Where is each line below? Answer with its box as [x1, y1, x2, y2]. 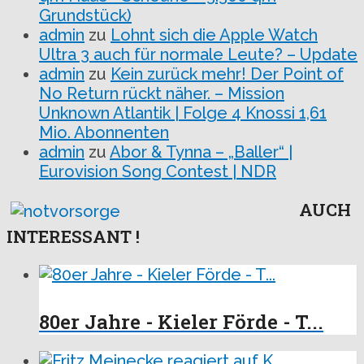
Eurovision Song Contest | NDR [39, 162, 276, 181]
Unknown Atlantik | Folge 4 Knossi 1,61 [39, 103, 327, 123]
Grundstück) [39, 6, 132, 25]
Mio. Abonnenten [39, 123, 169, 142]
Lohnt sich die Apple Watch [110, 25, 318, 45]
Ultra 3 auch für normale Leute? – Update [39, 45, 357, 64]
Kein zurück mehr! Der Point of [110, 64, 344, 84]
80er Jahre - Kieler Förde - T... [39, 308, 323, 335]
